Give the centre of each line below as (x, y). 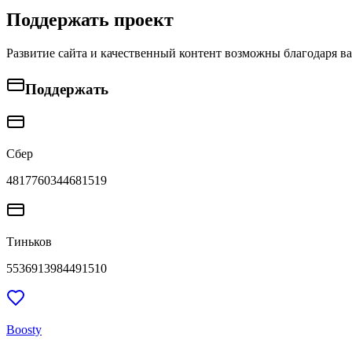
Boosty (24, 330)
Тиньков (29, 242)
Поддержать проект (90, 19)
